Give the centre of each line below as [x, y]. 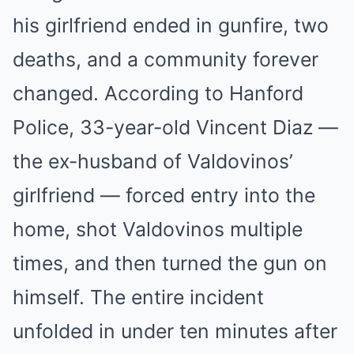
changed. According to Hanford [158, 94]
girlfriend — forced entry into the [164, 196]
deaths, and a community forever [166, 60]
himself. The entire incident [138, 298]
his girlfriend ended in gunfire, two [171, 26]
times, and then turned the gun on [170, 264]
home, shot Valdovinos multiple [158, 230]
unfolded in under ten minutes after [175, 331]
